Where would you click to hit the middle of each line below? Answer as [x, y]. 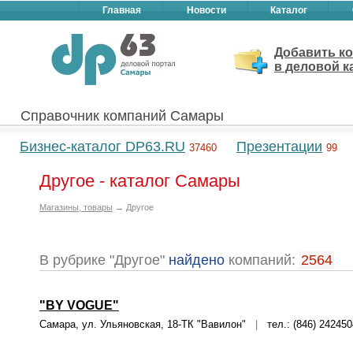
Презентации [279, 147]
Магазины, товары [76, 207]
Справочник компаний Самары [122, 116]
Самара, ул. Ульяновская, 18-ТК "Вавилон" [147, 324]
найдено [197, 260]
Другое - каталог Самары [140, 181]
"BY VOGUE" [79, 305]
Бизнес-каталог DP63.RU [102, 147]
